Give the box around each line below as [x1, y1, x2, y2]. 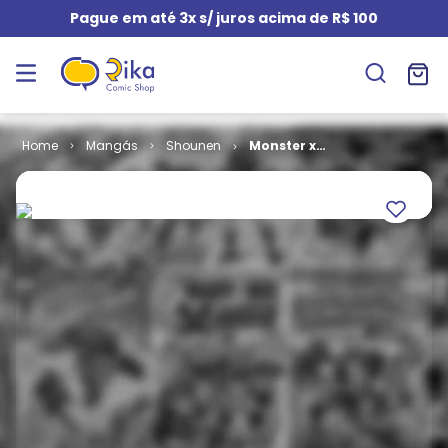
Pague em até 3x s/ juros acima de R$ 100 [70, 8, 378, 28]
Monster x [248, 137, 316, 154]
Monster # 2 [248, 155, 332, 172]
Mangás [85, 137, 138, 154]
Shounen [165, 137, 221, 154]
